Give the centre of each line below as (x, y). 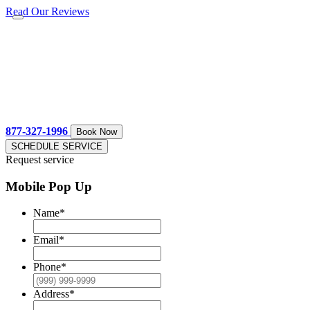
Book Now (97, 132)
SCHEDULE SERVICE (57, 146)
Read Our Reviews (47, 11)
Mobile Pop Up (49, 186)
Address (51, 294)
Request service (40, 159)
